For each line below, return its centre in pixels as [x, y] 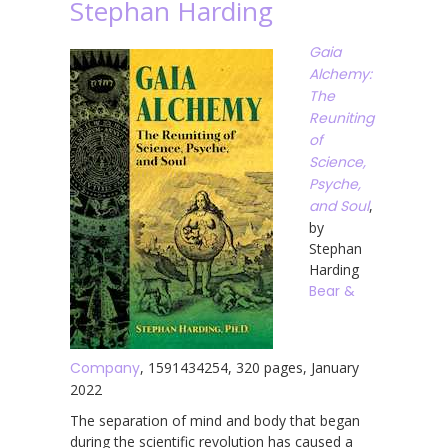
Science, [337, 161]
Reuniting [341, 117]
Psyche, [335, 183]
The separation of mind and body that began [215, 420]
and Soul [339, 205]
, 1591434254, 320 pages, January [249, 367]
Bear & [332, 290]
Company [105, 367]
